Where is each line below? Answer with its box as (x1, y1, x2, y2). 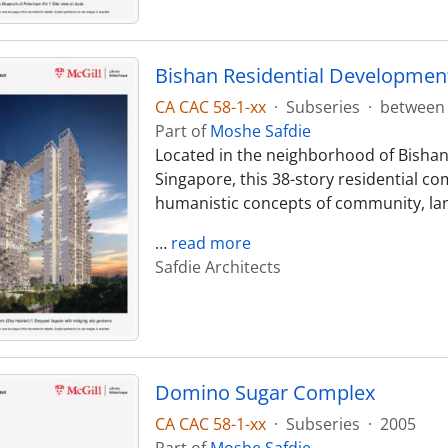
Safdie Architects (154, 256, 281, 279)
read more (170, 232, 251, 255)
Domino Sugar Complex (154, 378, 375, 406)
